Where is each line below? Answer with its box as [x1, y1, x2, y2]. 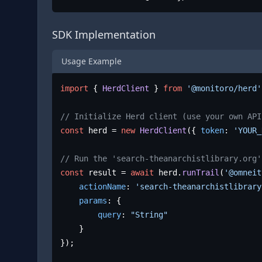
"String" [130, 210, 168, 220]
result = [84, 168, 131, 178]
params [79, 196, 108, 206]
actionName [79, 182, 126, 192]
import [60, 84, 89, 94]
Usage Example [61, 55, 122, 67]
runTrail [182, 168, 220, 178]
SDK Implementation [52, 27, 156, 42]
